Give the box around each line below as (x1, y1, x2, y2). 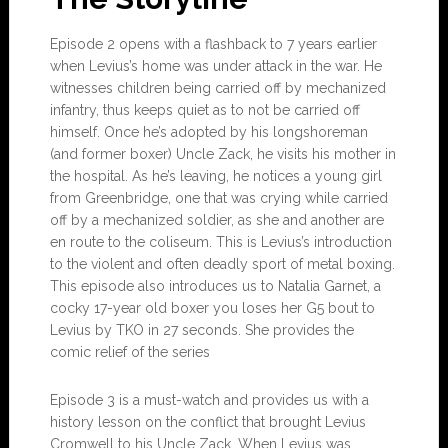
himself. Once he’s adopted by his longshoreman (49, 124, 368, 141)
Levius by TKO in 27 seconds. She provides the (49, 322, 354, 339)
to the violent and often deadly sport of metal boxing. (49, 256, 395, 273)
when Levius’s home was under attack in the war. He (49, 58, 382, 75)
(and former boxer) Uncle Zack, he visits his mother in (49, 146, 396, 163)
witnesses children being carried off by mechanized (49, 80, 386, 97)
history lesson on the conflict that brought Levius (49, 414, 366, 431)
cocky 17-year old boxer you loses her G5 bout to (49, 300, 375, 317)
